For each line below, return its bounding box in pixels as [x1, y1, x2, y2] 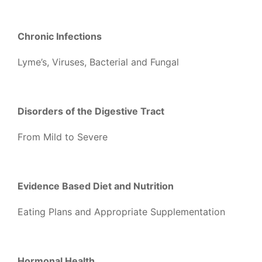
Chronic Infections [18, 30, 102, 42]
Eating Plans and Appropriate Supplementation [18, 206, 225, 218]
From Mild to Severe [18, 131, 108, 143]
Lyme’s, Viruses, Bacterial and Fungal [18, 56, 179, 68]
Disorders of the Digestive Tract [18, 105, 164, 117]
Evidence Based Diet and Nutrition [18, 180, 174, 192]
